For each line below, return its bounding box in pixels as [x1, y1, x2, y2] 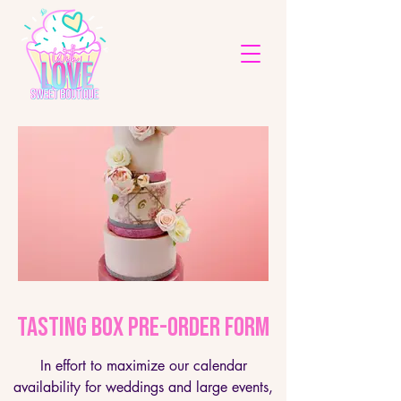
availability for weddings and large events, [13, 378, 273, 397]
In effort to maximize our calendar [39, 356, 247, 375]
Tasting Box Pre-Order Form [17, 311, 269, 344]
